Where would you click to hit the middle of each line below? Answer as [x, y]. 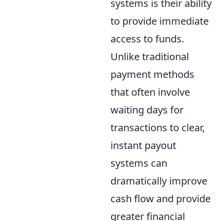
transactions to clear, [158, 127]
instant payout [143, 145]
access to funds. [147, 38]
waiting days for [147, 110]
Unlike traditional [150, 56]
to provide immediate [160, 21]
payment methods [152, 74]
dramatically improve [159, 181]
